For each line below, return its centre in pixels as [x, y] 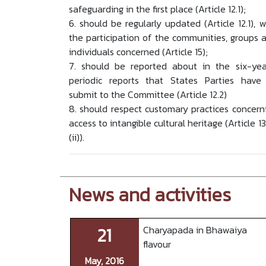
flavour [157, 244]
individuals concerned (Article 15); [138, 52]
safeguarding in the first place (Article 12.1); [157, 9]
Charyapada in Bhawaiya [195, 230]
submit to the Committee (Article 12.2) [148, 95]
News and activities [150, 194]
